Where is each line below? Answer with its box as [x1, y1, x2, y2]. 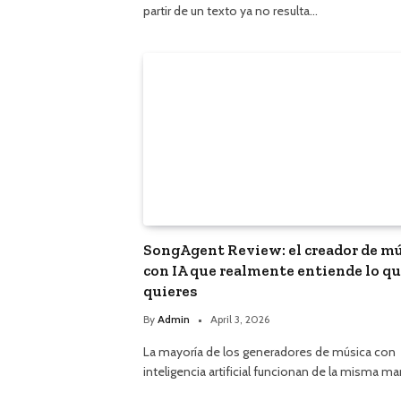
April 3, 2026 [210, 312, 269, 327]
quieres [143, 282, 197, 301]
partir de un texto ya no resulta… [143, 2, 318, 19]
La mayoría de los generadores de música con [143, 344, 396, 361]
